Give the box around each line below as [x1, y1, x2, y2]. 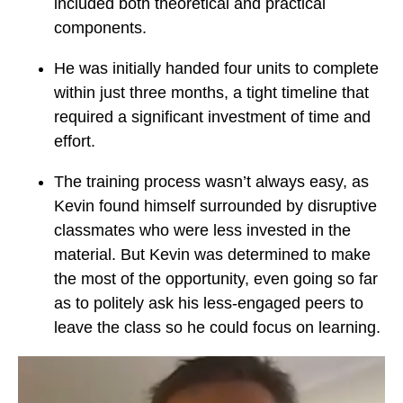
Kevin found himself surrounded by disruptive [54, 196, 377, 215]
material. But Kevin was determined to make [54, 245, 371, 264]
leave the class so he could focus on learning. [54, 318, 381, 336]
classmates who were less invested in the [54, 220, 351, 239]
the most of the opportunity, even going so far [54, 269, 378, 288]
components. [54, 18, 147, 37]
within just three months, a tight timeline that [54, 83, 369, 102]
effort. [54, 131, 95, 150]
